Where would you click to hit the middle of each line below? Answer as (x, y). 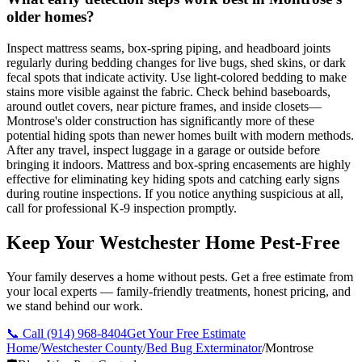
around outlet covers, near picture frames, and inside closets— (164, 106)
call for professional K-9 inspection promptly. (122, 208)
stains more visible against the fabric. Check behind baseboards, (168, 91)
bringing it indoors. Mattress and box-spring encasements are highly (179, 164)
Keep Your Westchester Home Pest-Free (173, 242)
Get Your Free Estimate (186, 333)
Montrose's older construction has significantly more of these (160, 120)
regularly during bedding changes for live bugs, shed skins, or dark (176, 62)
